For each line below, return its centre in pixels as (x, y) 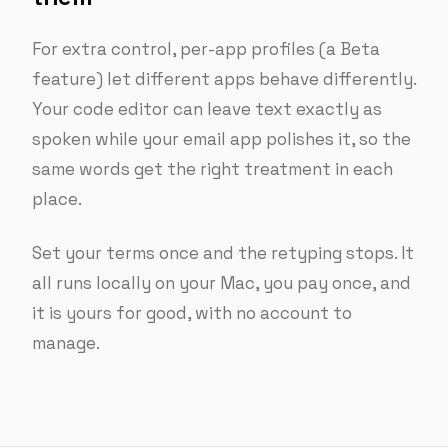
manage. (66, 343)
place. (57, 199)
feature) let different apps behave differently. (224, 79)
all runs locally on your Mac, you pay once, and (221, 283)
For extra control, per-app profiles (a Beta (206, 49)
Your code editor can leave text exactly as (207, 109)
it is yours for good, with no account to (192, 313)
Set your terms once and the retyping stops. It (223, 253)
